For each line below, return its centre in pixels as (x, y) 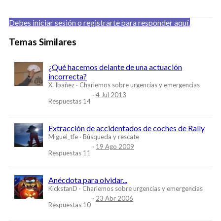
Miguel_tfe (63, 137)
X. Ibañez (61, 85)
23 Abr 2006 (114, 198)
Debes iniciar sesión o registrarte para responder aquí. (99, 22)
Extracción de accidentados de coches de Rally (127, 128)
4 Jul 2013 (111, 94)
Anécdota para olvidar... (88, 180)
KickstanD (63, 189)
